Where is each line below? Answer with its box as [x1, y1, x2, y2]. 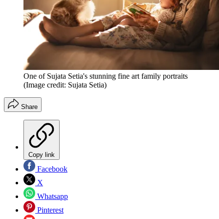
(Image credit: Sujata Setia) [23, 80, 107, 89]
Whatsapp [35, 192, 68, 200]
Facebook [35, 164, 67, 173]
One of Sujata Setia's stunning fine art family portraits [23, 71, 188, 80]
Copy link [28, 151, 55, 158]
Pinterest [35, 205, 64, 214]
